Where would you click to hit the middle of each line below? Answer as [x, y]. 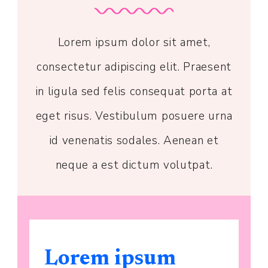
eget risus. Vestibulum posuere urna [134, 116]
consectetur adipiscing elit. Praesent [134, 67]
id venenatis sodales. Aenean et [134, 141]
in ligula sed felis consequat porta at [134, 92]
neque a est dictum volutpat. [134, 165]
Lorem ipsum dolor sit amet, [134, 43]
